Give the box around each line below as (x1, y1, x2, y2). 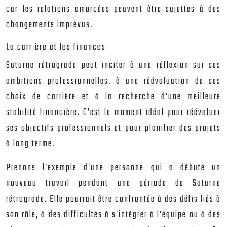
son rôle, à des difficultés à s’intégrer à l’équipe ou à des (6, 208, 221, 222)
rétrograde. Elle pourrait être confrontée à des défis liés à (6, 192, 221, 207)
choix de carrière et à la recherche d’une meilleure (6, 90, 221, 104)
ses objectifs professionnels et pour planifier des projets (6, 121, 221, 136)
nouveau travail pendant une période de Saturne (6, 176, 221, 191)
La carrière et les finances (6, 40, 106, 55)
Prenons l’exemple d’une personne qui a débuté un (6, 161, 221, 175)
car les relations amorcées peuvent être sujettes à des (6, 2, 221, 17)
